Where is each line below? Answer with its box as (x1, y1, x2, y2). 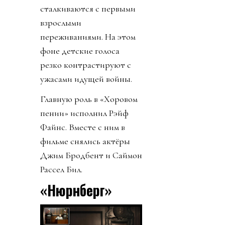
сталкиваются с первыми (40, 3, 136, 15)
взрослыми (40, 17, 81, 29)
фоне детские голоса (40, 45, 120, 57)
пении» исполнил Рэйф (40, 107, 129, 119)
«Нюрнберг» (40, 180, 111, 201)
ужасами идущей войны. (40, 73, 132, 85)
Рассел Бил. (40, 164, 82, 175)
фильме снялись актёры (40, 136, 130, 147)
